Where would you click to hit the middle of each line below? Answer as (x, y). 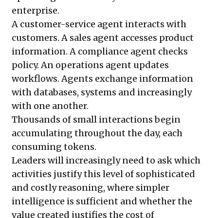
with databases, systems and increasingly (102, 92)
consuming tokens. (54, 147)
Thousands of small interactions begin (96, 120)
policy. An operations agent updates (90, 65)
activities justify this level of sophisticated (103, 174)
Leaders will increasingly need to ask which (106, 161)
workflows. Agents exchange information (102, 79)
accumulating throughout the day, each (97, 133)
